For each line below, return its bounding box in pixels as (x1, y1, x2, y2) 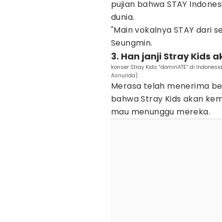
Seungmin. (111, 37, 153, 49)
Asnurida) (111, 71, 138, 79)
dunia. (111, 11, 137, 23)
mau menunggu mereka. (111, 106, 210, 117)
